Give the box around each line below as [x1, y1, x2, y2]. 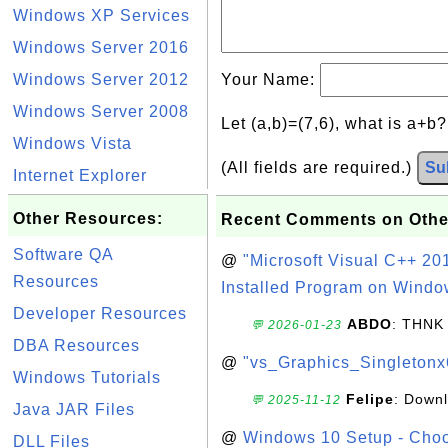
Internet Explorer [13, 167, 147, 184]
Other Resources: [13, 210, 163, 227]
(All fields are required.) [221, 159, 417, 176]
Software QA [13, 246, 113, 263]
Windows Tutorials [13, 369, 161, 386]
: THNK [392, 316, 444, 332]
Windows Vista [13, 135, 132, 152]
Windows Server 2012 [13, 71, 189, 88]
